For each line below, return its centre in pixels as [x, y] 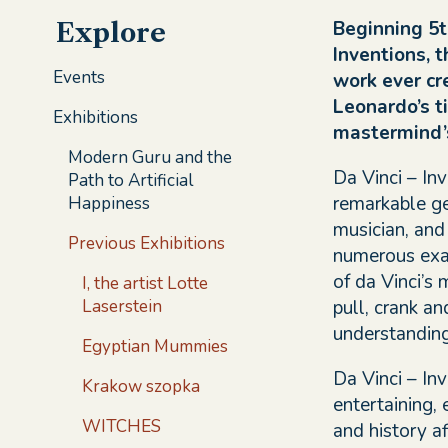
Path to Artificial [130, 180]
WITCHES [121, 427]
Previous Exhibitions [146, 243]
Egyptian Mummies [154, 347]
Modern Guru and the [149, 157]
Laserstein [121, 307]
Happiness [108, 203]
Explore [110, 32]
